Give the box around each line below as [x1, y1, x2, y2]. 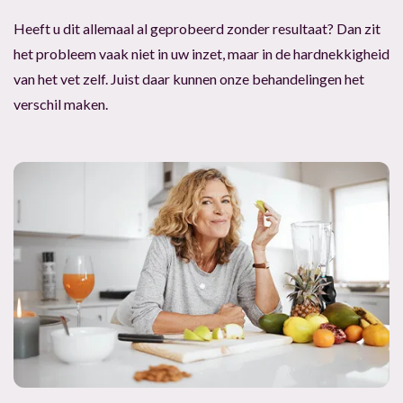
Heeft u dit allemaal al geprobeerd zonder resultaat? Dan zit [13, 20, 381, 38]
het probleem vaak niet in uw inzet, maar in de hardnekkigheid [13, 45, 390, 63]
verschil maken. [13, 95, 108, 113]
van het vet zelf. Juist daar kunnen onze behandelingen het [13, 70, 364, 88]
